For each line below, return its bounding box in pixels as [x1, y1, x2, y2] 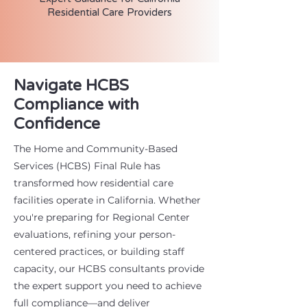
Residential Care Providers [47, 6, 172, 19]
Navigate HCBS [14, 76, 129, 96]
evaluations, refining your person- [14, 228, 175, 241]
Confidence [14, 114, 100, 134]
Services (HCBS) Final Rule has [14, 160, 160, 173]
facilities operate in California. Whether [14, 194, 201, 207]
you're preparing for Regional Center [14, 211, 190, 224]
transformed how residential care [14, 177, 173, 190]
